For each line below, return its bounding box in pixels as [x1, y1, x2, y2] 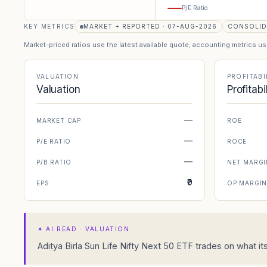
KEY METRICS [24, 23, 75, 30]
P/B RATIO [36, 159, 72, 166]
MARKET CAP [36, 117, 81, 124]
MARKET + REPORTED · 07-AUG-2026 [83, 23, 218, 30]
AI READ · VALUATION [46, 225, 130, 232]
